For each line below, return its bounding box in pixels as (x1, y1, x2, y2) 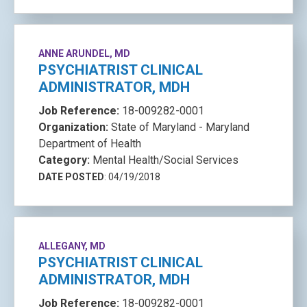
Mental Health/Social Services (93, 153, 238, 167)
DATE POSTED (38, 171, 104, 182)
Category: (38, 153, 93, 167)
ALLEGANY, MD (38, 241, 106, 251)
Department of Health (38, 137, 141, 150)
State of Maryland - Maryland (111, 121, 249, 134)
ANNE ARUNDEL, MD (38, 48, 130, 59)
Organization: (38, 121, 111, 134)
